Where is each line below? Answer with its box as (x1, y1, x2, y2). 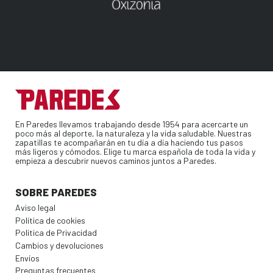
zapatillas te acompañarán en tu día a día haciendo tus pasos (15, 137, 243, 148)
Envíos (15, 252, 40, 263)
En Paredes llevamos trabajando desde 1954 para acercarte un (15, 119, 248, 130)
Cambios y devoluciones (15, 240, 104, 251)
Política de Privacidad (15, 227, 97, 238)
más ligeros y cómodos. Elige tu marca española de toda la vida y (15, 146, 255, 157)
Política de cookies (15, 214, 85, 225)
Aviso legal (15, 202, 55, 213)
